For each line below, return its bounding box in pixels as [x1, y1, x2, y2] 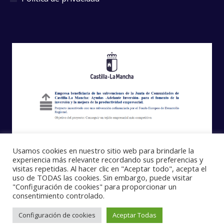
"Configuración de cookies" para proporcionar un [12, 181, 176, 191]
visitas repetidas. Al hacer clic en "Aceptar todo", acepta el [12, 163, 206, 173]
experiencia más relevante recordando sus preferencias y [12, 154, 203, 164]
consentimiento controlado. [12, 190, 104, 200]
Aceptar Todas [112, 210, 156, 219]
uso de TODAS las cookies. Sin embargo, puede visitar [12, 172, 192, 182]
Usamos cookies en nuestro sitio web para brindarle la [12, 145, 194, 155]
